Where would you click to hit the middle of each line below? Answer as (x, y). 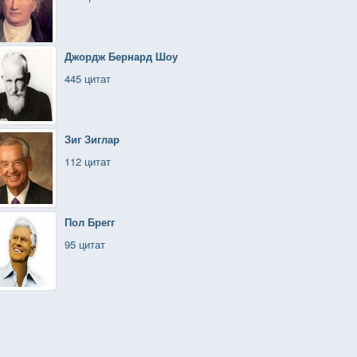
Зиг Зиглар (92, 139)
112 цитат (88, 161)
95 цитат (85, 244)
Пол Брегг (90, 222)
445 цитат (88, 78)
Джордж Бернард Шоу (121, 56)
